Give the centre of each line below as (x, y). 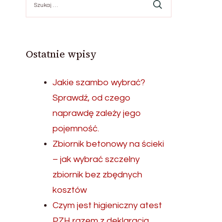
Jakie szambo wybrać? (99, 83)
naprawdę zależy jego (97, 113)
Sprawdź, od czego (92, 98)
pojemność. (76, 129)
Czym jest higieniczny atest (108, 205)
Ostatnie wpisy (61, 54)
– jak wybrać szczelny (96, 159)
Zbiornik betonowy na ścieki (109, 144)
